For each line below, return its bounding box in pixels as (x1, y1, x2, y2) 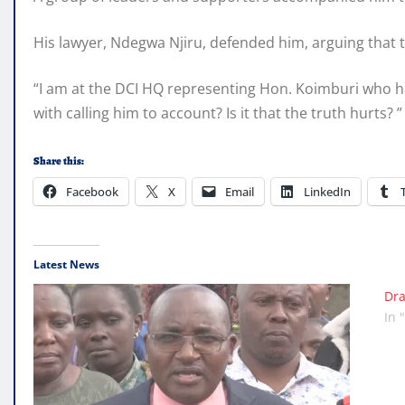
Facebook (66, 184, 118, 201)
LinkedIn (304, 184, 351, 201)
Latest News (33, 257, 99, 273)
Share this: (33, 154, 84, 169)
